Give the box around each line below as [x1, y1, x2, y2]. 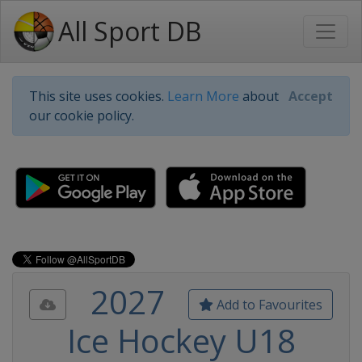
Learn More [167, 87, 239, 105]
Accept [288, 87, 333, 105]
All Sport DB [58, 14, 201, 48]
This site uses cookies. [29, 87, 167, 105]
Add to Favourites [213, 296, 322, 314]
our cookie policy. [29, 107, 134, 124]
